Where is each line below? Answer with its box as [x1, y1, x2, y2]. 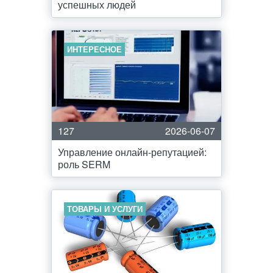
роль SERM [58, 157, 110, 171]
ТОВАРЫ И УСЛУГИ [67, 203, 143, 214]
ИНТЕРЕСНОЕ [67, 43, 122, 55]
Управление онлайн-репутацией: [58, 145, 207, 159]
